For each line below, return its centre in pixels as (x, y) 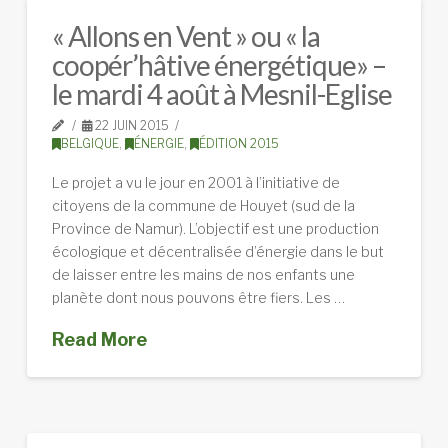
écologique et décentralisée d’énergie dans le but (217, 251)
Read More (99, 339)
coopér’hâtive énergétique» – (219, 65)
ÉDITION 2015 (238, 144)
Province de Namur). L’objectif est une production (215, 228)
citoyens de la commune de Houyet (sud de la (203, 205)
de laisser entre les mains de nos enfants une (203, 274)
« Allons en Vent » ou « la (186, 36)
